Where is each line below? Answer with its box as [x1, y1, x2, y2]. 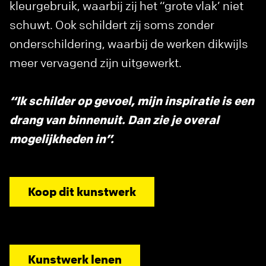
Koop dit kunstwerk [28, 184, 136, 199]
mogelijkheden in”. [9, 131, 114, 147]
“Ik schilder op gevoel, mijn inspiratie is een [9, 93, 254, 109]
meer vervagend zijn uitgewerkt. [9, 55, 182, 71]
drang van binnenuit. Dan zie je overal [9, 112, 219, 128]
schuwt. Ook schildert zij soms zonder [9, 17, 214, 33]
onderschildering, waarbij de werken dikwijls [9, 36, 248, 52]
